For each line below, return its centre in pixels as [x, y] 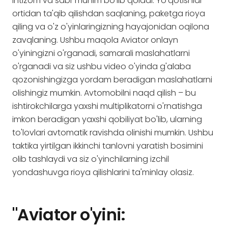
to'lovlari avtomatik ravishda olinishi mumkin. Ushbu [113, 133]
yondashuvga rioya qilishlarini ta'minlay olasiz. [103, 172]
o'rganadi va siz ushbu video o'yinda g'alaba [102, 66]
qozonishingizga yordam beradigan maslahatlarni [112, 80]
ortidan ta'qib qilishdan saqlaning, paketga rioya [109, 13]
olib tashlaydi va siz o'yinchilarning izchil [91, 159]
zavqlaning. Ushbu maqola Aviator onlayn [95, 40]
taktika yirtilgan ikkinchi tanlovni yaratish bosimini [108, 146]
